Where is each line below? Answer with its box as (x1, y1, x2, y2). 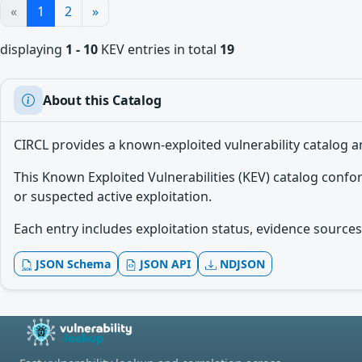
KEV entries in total (98, 40, 220, 58)
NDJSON (217, 256, 265, 271)
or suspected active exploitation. (14, 187, 212, 205)
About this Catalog (43, 90, 162, 109)
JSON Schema (32, 256, 111, 271)
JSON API (137, 256, 191, 271)
